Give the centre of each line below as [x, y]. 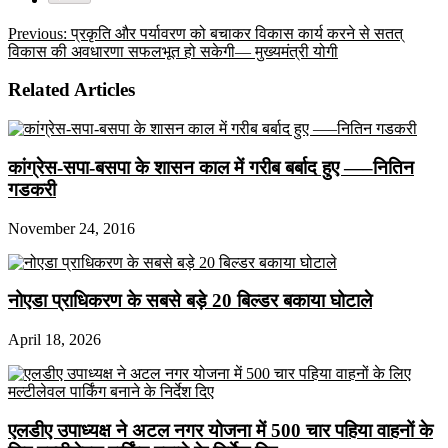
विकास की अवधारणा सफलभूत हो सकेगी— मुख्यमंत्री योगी [173, 51]
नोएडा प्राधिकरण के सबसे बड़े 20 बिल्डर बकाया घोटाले [190, 301]
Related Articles [71, 90]
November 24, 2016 [71, 228]
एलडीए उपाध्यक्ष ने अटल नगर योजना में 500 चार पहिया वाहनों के [220, 430]
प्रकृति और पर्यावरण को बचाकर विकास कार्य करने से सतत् [235, 33]
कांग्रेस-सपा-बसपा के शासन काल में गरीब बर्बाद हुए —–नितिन [211, 167]
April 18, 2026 [54, 339]
